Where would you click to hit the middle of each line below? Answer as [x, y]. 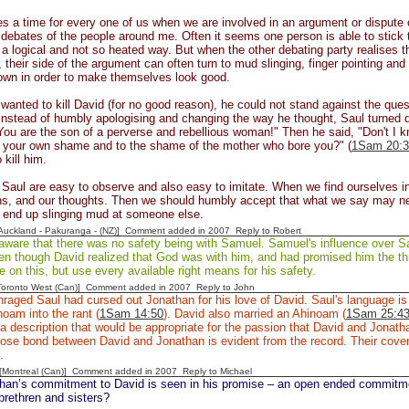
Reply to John [225, 287]
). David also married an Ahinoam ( [255, 314]
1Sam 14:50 [131, 314]
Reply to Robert [268, 231]
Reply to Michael [217, 371]
